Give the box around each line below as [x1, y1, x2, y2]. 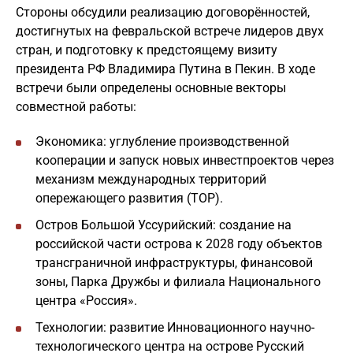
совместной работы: [16, 99, 136, 114]
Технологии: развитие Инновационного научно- [35, 320, 314, 335]
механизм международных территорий [35, 172, 266, 187]
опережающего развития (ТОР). [35, 191, 223, 206]
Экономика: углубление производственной [35, 134, 289, 149]
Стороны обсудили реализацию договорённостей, [16, 5, 310, 20]
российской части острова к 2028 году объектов [35, 236, 322, 251]
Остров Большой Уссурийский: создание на [35, 217, 292, 232]
